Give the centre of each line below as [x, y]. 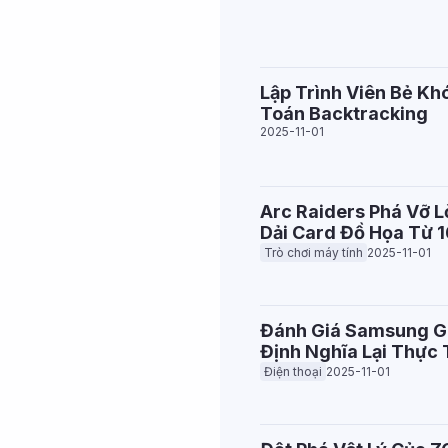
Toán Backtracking [344, 113]
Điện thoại [293, 371]
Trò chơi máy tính [313, 252]
